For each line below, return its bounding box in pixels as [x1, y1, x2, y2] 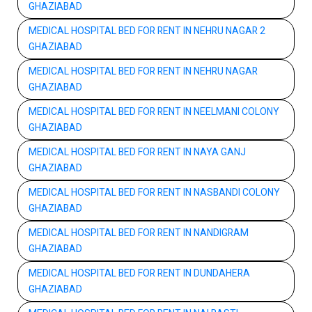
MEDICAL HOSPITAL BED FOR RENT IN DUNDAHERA [29, 265, 250, 281]
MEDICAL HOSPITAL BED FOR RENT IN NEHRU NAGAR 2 [29, 23, 265, 38]
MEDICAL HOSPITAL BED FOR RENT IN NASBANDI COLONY [29, 185, 280, 200]
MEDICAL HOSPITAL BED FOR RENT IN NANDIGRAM [29, 225, 249, 240]
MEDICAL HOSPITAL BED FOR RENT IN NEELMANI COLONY [29, 104, 279, 119]
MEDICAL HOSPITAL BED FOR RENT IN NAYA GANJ [29, 144, 246, 159]
